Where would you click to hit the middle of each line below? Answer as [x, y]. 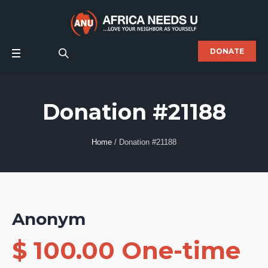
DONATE [227, 51]
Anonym [49, 219]
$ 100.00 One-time [126, 250]
